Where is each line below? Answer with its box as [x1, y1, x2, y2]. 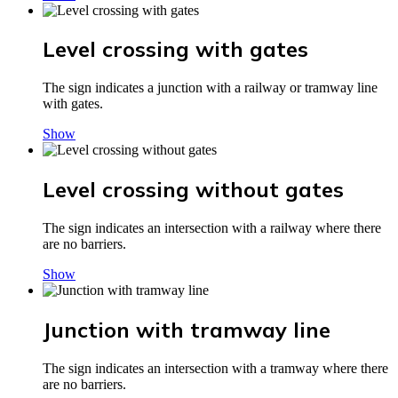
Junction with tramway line [43, 316, 330, 344]
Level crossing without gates [43, 176, 344, 203]
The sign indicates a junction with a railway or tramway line [43, 80, 378, 96]
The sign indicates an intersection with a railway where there [43, 220, 381, 236]
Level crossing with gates [43, 36, 308, 63]
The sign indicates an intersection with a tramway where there [43, 360, 388, 376]
